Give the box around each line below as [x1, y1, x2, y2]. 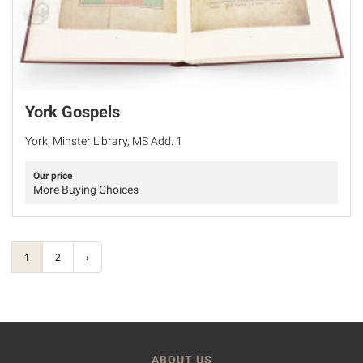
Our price [33, 169, 72, 181]
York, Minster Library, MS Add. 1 [25, 134, 182, 147]
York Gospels [25, 101, 120, 122]
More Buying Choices [33, 182, 139, 196]
